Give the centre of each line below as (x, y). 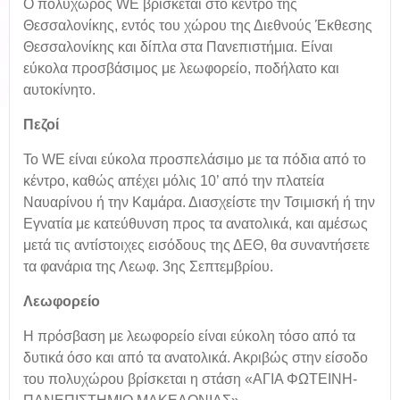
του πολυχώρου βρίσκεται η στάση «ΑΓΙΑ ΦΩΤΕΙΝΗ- (190, 379)
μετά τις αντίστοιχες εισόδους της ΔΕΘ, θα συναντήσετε (196, 245)
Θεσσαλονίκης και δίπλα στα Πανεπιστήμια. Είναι (178, 47)
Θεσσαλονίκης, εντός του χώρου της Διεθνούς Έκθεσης (198, 25)
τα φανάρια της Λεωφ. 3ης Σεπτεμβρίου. (148, 267)
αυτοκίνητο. (59, 90)
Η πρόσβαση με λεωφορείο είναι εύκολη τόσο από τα (189, 336)
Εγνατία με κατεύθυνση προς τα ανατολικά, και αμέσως (196, 224)
